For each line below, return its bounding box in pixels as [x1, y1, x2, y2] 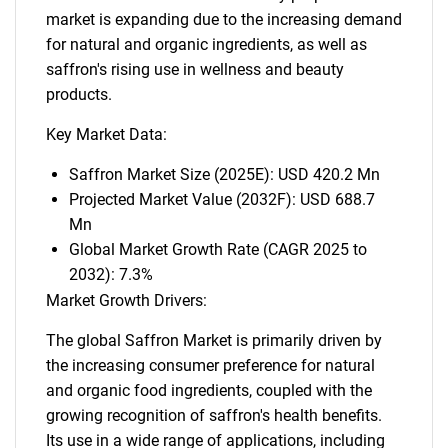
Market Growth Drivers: [46, 291, 207, 310]
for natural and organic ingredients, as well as [46, 35, 367, 54]
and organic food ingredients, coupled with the [46, 381, 372, 400]
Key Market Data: [46, 125, 167, 144]
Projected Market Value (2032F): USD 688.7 [68, 190, 375, 209]
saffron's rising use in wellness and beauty [46, 60, 344, 79]
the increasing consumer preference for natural [46, 356, 375, 375]
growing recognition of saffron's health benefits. [46, 406, 382, 425]
